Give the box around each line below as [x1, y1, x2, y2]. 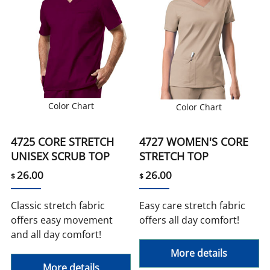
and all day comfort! [11, 228, 102, 242]
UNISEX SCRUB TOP [11, 149, 110, 164]
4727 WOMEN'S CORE [139, 134, 248, 149]
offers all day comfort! [139, 213, 239, 227]
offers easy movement [11, 213, 113, 227]
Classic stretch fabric [11, 199, 105, 213]
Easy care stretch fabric [139, 199, 245, 213]
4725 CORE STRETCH [11, 134, 115, 149]
